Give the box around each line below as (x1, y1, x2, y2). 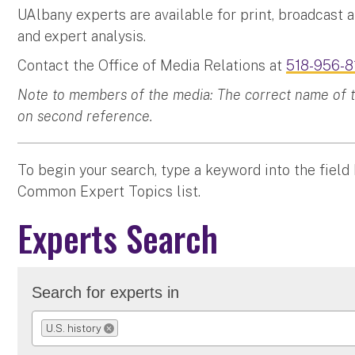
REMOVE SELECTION (79, 330, 177, 348)
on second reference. (17, 108, 154, 125)
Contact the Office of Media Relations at (17, 57, 287, 74)
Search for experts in (32, 284, 180, 302)
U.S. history (45, 322, 101, 334)
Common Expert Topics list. (17, 183, 201, 200)
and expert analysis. (17, 28, 147, 45)
